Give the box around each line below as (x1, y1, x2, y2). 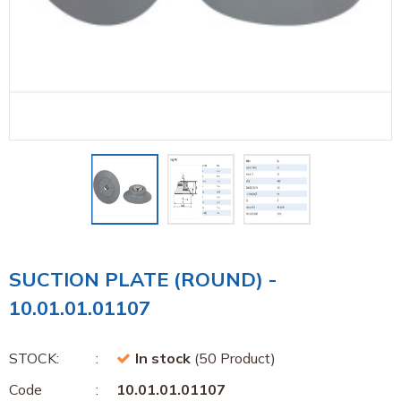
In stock (135, 349, 191, 367)
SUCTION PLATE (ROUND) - (9, 267, 277, 292)
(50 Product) (191, 349, 276, 367)
